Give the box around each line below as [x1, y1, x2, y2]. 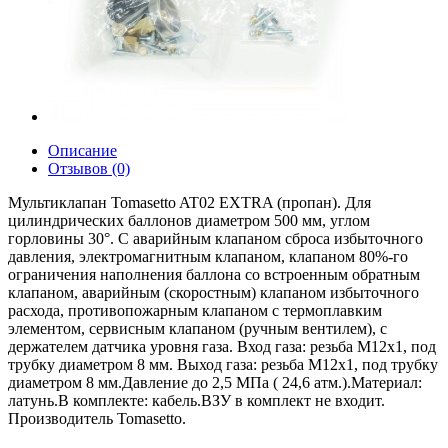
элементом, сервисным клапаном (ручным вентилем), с [8, 320, 387, 337]
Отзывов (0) [48, 160, 130, 177]
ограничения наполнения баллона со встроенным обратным [8, 266, 420, 283]
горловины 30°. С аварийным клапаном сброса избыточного [8, 230, 423, 247]
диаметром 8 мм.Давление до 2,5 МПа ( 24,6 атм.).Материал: [8, 374, 422, 391]
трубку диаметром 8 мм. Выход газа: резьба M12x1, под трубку [8, 356, 438, 373]
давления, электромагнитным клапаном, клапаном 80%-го [8, 248, 408, 265]
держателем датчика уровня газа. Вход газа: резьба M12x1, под [8, 338, 436, 355]
